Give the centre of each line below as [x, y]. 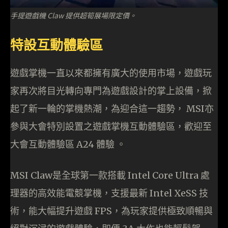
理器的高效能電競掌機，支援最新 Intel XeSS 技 [109, 193]
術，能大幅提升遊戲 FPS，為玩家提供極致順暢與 [111, 211]
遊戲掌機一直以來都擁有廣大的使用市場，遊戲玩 [111, 73]
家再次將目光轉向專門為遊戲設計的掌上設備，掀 [111, 91]
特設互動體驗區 [56, 45]
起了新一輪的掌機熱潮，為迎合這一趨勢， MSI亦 [112, 109]
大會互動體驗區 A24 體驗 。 [68, 145]
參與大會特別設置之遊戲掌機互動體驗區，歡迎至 [111, 127]
